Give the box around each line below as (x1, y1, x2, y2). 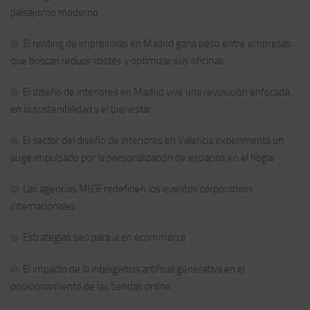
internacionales (10, 199, 75, 212)
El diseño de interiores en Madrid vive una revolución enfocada (23, 85, 289, 98)
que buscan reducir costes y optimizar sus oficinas (10, 54, 224, 67)
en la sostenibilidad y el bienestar (10, 102, 152, 116)
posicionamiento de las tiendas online (10, 280, 171, 293)
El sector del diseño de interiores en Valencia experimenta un (23, 134, 284, 147)
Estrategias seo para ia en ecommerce (23, 230, 186, 244)
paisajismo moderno (10, 6, 98, 19)
